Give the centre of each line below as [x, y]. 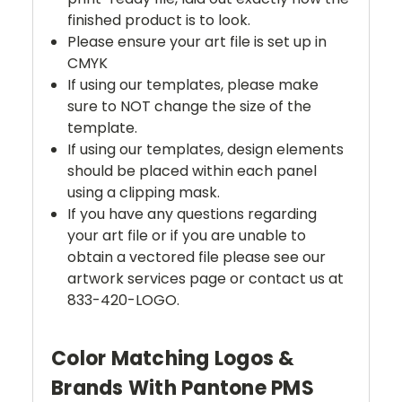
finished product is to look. [159, 21]
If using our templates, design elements [206, 150]
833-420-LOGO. [124, 301]
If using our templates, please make [193, 85]
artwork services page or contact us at [206, 279]
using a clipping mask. [144, 193]
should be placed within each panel [192, 171]
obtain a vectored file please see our [197, 258]
